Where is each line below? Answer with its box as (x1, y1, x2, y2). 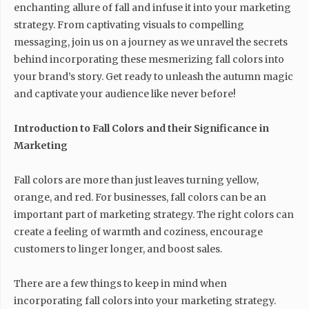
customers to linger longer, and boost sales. (14, 243, 222, 255)
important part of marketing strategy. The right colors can (14, 208, 294, 221)
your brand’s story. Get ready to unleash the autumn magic (14, 70, 293, 83)
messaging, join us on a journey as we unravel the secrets (14, 36, 288, 48)
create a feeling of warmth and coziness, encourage (14, 226, 263, 238)
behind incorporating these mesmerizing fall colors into (14, 53, 284, 66)
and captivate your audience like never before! (14, 88, 236, 100)
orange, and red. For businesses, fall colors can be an (14, 191, 266, 203)
